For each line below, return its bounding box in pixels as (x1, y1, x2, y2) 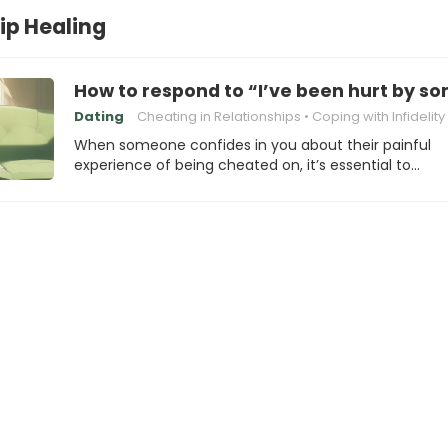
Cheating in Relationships (137, 107, 301, 126)
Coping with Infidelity (312, 107, 445, 126)
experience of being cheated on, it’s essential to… (74, 155, 420, 175)
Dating (74, 107, 124, 126)
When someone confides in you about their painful (74, 135, 431, 155)
